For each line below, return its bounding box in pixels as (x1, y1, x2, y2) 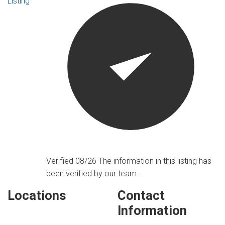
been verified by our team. (46, 169, 139, 179)
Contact (118, 188, 165, 203)
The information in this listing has (98, 156, 212, 166)
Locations (8, 188, 66, 203)
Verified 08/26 (46, 156, 99, 166)
